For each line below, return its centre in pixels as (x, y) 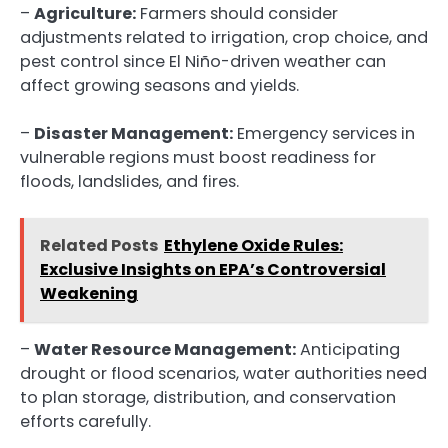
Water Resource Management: (165, 349)
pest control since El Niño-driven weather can (203, 61)
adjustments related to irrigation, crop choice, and (224, 37)
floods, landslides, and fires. (129, 181)
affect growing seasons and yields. (159, 85)
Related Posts (99, 245)
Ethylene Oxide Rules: (253, 245)
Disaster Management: (133, 133)
